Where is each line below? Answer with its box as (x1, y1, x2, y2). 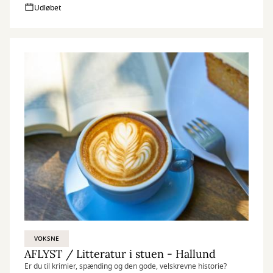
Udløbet (34, 2, 61, 13)
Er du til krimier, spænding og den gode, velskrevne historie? (24, 261, 227, 272)
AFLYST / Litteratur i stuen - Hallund (24, 247, 216, 261)
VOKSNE (34, 234, 60, 243)
